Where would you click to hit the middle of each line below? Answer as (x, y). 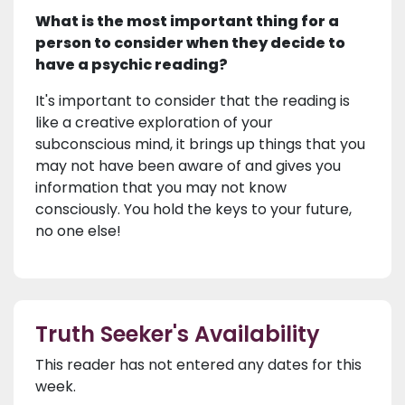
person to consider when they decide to (190, 43)
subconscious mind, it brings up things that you (200, 145)
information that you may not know (161, 188)
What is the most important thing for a (187, 22)
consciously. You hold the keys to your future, (193, 210)
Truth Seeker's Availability (178, 334)
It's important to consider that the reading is (193, 101)
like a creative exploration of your (154, 123)
